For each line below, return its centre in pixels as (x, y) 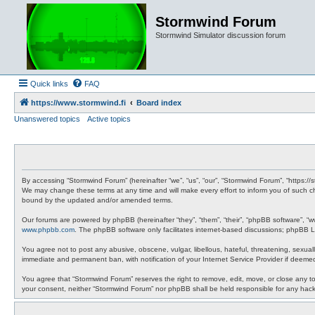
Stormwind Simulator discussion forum (220, 35)
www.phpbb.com (48, 229)
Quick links (49, 84)
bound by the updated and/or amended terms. (97, 200)
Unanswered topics (47, 119)
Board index (159, 103)
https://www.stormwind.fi (78, 103)
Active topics (109, 119)
